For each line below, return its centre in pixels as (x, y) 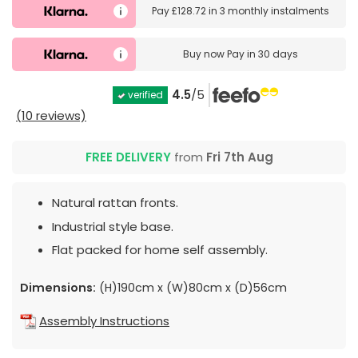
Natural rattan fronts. (115, 203)
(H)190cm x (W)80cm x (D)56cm (191, 288)
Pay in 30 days (263, 54)
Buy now (205, 54)
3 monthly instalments (275, 10)
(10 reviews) (51, 116)
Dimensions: (58, 288)
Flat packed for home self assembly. (160, 250)
